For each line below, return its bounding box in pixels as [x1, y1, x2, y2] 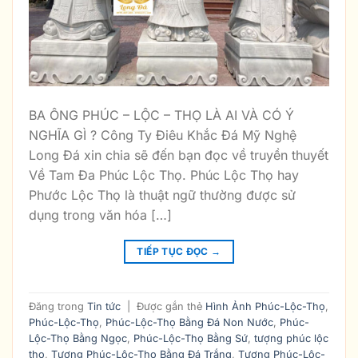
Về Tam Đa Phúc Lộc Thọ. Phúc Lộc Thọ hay [29, 167, 299, 184]
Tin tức [87, 300, 121, 312]
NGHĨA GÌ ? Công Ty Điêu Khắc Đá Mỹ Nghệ [29, 127, 296, 144]
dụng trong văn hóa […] [29, 207, 172, 224]
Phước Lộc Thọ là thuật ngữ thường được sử [29, 187, 296, 204]
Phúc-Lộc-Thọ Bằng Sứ [133, 332, 248, 344]
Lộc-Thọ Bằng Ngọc [29, 332, 127, 344]
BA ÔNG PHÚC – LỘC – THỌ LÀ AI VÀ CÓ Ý [29, 107, 294, 124]
